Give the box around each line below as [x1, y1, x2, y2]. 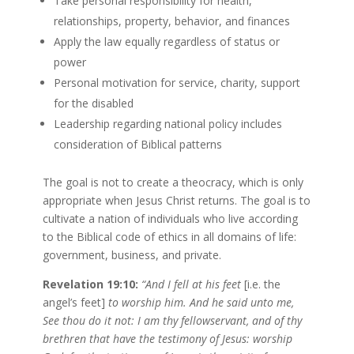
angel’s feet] [42, 294, 105, 310]
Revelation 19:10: [42, 276, 141, 292]
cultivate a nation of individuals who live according [42, 210, 298, 226]
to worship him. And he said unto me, [104, 294, 294, 310]
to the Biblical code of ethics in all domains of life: [42, 228, 296, 244]
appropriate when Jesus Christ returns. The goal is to [42, 192, 311, 208]
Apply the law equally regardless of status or [53, 33, 280, 49]
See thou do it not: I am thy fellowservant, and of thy [42, 312, 302, 328]
